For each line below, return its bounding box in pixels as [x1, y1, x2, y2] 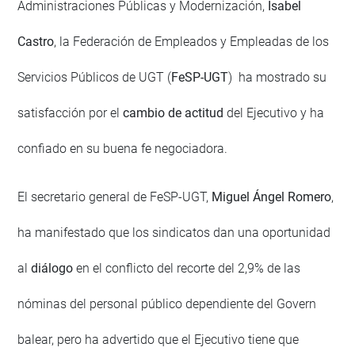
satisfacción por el [17, 105, 124, 120]
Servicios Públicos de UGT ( [17, 69, 172, 85]
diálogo [28, 260, 77, 276]
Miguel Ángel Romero [212, 189, 332, 204]
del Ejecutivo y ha [223, 105, 325, 120]
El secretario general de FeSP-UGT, [17, 189, 212, 204]
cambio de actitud [123, 105, 224, 120]
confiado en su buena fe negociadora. [17, 140, 228, 156]
